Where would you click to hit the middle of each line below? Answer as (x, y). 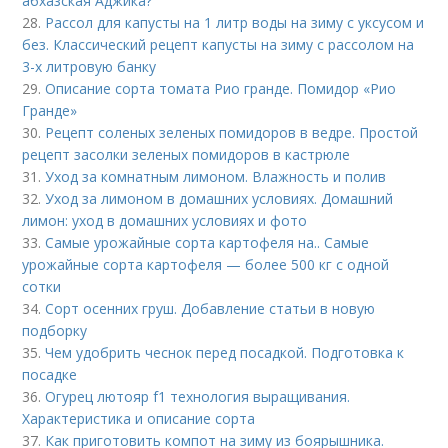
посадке (50, 375)
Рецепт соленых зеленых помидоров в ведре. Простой (232, 133)
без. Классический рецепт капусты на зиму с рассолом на (218, 45)
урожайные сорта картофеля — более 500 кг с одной (206, 265)
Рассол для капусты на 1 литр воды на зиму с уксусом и (235, 23)
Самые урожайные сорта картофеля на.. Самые (207, 243)
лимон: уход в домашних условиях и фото (165, 221)
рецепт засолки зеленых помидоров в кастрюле (186, 155)
